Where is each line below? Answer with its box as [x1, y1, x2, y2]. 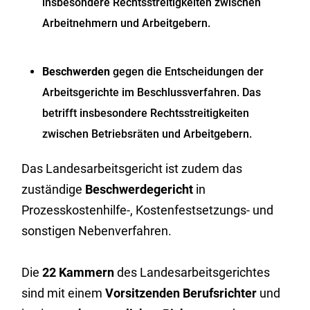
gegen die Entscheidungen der [110, 65, 264, 78]
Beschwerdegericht [85, 182, 194, 197]
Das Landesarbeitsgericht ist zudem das [21, 161, 243, 176]
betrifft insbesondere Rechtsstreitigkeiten [42, 107, 250, 120]
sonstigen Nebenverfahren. [21, 224, 172, 238]
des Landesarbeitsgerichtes [114, 265, 271, 280]
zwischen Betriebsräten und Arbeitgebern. [42, 127, 253, 140]
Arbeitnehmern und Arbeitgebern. [42, 17, 211, 30]
